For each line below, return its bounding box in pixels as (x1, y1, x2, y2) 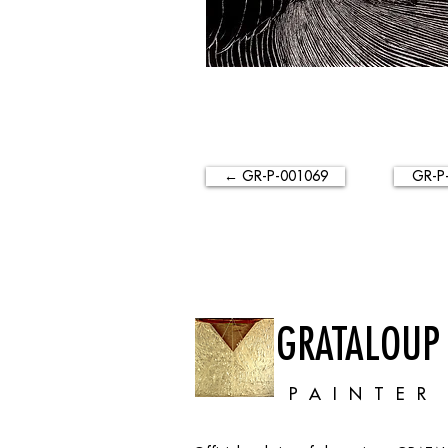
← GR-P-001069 (223, 167, 328, 185)
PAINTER (289, 383, 438, 405)
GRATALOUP (276, 316, 440, 370)
